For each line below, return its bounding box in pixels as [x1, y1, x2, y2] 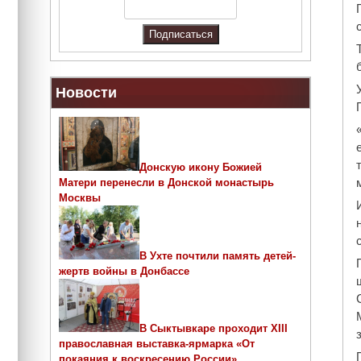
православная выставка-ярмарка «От [59, 338, 255, 351]
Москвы [59, 192, 101, 205]
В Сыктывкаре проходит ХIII [139, 322, 288, 335]
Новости [56, 85, 117, 102]
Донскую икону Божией [139, 161, 262, 174]
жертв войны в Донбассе [59, 264, 189, 277]
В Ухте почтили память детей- [139, 249, 296, 262]
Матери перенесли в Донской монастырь [59, 176, 274, 189]
